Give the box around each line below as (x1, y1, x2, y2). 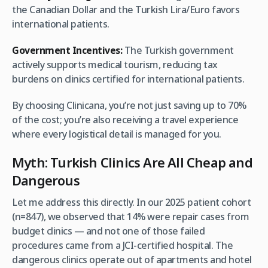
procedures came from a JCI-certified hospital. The (12, 239, 233, 252)
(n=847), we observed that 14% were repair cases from (12, 210, 249, 224)
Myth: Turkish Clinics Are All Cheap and (12, 153, 252, 172)
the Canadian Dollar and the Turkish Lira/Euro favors (12, 3, 239, 17)
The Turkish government (122, 44, 234, 57)
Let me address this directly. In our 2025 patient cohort (12, 196, 251, 209)
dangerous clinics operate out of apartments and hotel (12, 253, 252, 267)
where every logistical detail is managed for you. (12, 127, 221, 141)
